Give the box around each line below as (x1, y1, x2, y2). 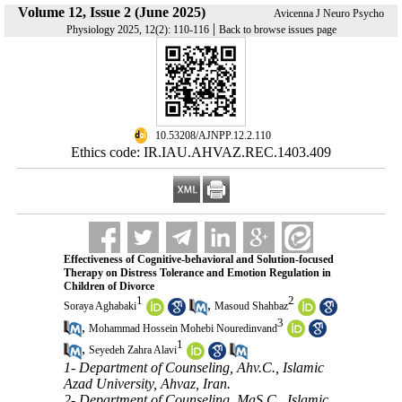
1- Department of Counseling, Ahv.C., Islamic (63, 359, 324, 375)
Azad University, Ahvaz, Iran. (63, 375, 231, 391)
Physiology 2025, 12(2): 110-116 (66, 23, 209, 36)
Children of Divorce (63, 280, 154, 293)
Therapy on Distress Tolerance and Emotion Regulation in (63, 267, 331, 279)
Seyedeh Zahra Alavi (88, 344, 177, 357)
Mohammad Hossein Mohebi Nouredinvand (88, 321, 277, 335)
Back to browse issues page (218, 23, 336, 36)
